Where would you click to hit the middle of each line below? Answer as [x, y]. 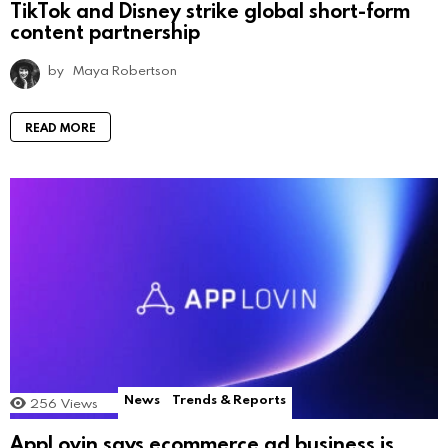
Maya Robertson [125, 70]
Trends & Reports [229, 399]
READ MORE [60, 127]
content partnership [105, 31]
